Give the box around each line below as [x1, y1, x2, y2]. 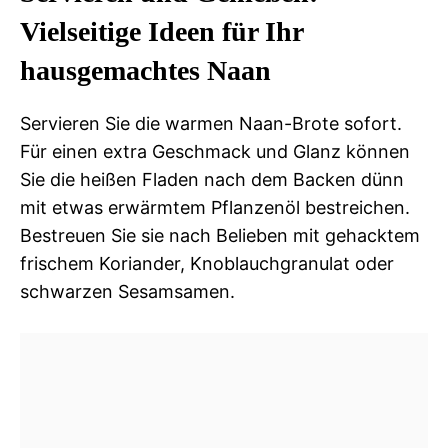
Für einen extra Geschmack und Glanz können [20, 140, 410, 162]
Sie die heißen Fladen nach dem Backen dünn [20, 168, 404, 190]
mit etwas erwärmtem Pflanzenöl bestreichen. [20, 196, 410, 218]
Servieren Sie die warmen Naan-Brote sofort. [20, 112, 402, 134]
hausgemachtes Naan [20, 54, 271, 86]
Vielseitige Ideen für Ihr [20, 15, 303, 47]
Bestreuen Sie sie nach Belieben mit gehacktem [20, 224, 420, 246]
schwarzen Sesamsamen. [20, 280, 235, 302]
